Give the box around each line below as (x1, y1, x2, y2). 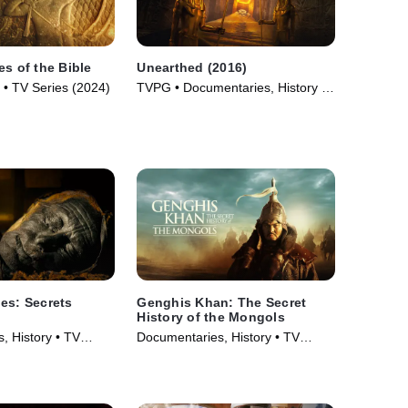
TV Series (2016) (137, 98, 236, 114)
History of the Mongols (137, 309, 285, 324)
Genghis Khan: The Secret (137, 294, 307, 310)
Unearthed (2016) (137, 60, 248, 76)
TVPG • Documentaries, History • (137, 80, 327, 96)
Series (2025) (137, 347, 216, 362)
